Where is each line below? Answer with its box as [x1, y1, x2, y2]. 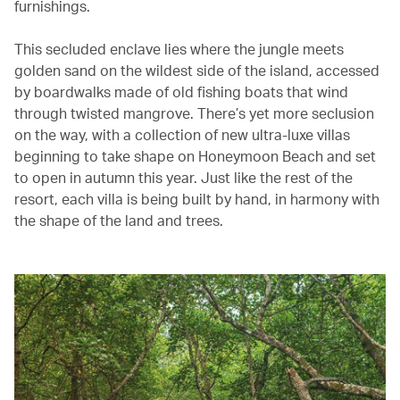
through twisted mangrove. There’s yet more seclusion [14, 103, 374, 122]
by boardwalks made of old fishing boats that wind [14, 81, 348, 101]
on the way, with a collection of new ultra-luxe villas [14, 124, 350, 144]
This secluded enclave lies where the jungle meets [14, 38, 344, 58]
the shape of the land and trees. [14, 210, 223, 229]
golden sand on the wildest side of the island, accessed [14, 60, 379, 79]
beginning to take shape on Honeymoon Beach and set [14, 146, 376, 165]
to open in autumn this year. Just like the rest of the [14, 167, 353, 187]
